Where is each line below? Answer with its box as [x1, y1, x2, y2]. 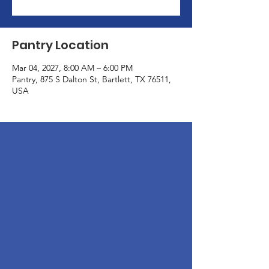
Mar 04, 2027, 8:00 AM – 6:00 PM [12, 62, 133, 73]
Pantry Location [12, 37, 109, 53]
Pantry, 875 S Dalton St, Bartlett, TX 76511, [12, 74, 171, 85]
